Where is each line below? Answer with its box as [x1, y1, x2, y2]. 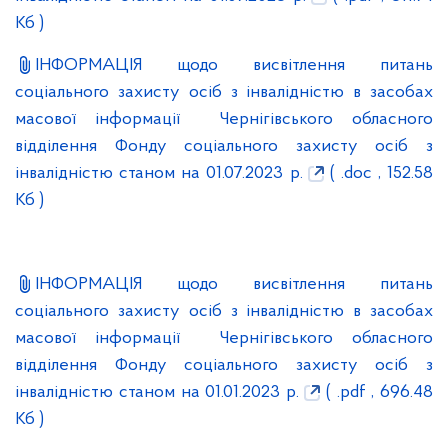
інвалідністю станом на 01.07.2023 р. [15, 164, 303, 183]
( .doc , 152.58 [323, 164, 433, 183]
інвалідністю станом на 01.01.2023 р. [15, 383, 299, 402]
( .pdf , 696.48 [320, 383, 433, 402]
